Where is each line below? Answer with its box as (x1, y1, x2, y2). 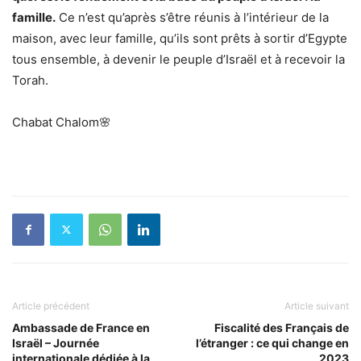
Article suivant (284, 299, 349, 312)
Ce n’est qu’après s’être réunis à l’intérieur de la (56, 9, 329, 25)
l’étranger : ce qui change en (196, 335, 349, 350)
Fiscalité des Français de (214, 320, 349, 334)
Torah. (12, 72, 48, 88)
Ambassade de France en (12, 320, 150, 334)
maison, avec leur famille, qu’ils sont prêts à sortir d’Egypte (12, 30, 347, 46)
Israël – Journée (12, 335, 99, 350)
